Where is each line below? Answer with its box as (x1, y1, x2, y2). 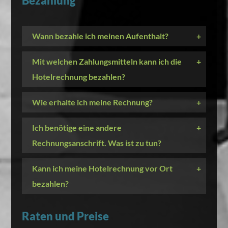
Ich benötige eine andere (32, 123, 122, 132)
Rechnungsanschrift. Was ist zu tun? (32, 138, 161, 148)
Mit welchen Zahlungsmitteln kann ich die (32, 56, 182, 66)
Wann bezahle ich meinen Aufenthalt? (32, 31, 168, 41)
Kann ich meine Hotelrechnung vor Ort (32, 163, 173, 173)
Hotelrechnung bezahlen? (32, 72, 125, 81)
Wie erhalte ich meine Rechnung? (32, 97, 153, 107)
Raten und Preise (21, 209, 109, 223)
